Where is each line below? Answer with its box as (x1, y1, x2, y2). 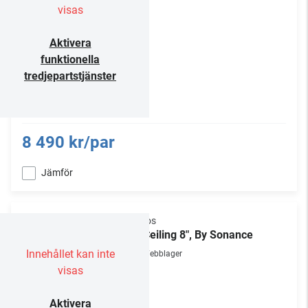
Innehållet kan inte (25, 247, 115, 261)
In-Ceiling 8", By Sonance (129, 228, 253, 241)
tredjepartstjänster (24, 69, 116, 82)
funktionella (41, 53, 100, 66)
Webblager (142, 249, 182, 258)
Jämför (41, 167, 73, 178)
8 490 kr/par (22, 133, 115, 152)
